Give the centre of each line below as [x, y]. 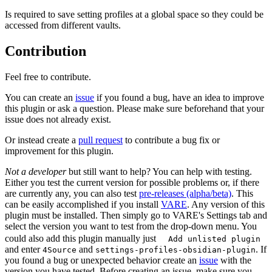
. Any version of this [226, 204]
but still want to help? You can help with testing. [159, 171]
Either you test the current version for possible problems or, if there [132, 182]
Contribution [46, 51]
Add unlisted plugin [214, 239]
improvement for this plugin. [59, 151]
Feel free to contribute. [48, 76]
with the [235, 260]
